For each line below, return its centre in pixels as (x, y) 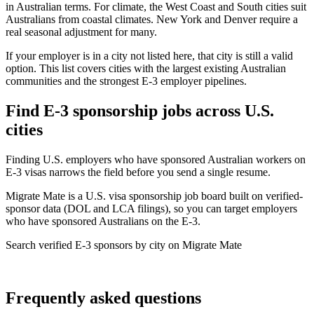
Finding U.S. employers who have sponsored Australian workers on (156, 159)
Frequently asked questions (103, 298)
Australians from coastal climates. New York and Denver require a (152, 19)
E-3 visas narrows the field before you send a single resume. (138, 172)
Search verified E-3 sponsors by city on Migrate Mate (124, 245)
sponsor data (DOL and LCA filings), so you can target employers (151, 208)
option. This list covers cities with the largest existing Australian (146, 68)
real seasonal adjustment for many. (81, 32)
